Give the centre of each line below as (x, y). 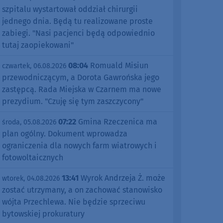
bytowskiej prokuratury (43, 214)
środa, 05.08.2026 (29, 122)
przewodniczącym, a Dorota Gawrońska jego (81, 78)
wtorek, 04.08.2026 (31, 179)
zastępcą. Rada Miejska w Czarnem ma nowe (82, 90)
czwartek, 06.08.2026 (34, 66)
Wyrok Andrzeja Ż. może (122, 178)
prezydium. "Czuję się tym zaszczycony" (73, 102)
